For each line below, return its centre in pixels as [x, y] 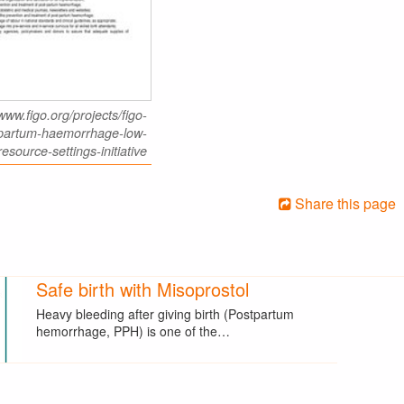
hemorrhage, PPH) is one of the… [133, 331]
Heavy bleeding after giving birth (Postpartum [165, 313]
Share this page [344, 204]
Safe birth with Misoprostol [143, 289]
